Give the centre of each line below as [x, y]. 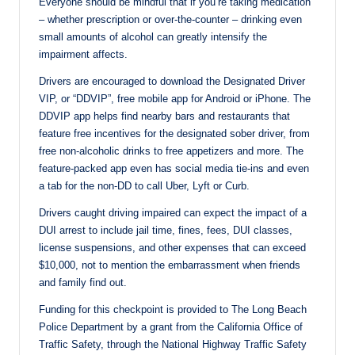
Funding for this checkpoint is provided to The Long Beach [173, 309]
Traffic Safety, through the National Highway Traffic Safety [173, 344]
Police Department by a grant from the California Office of [171, 326]
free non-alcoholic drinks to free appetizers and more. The [171, 151]
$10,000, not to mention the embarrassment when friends [170, 265]
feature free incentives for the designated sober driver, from [174, 133]
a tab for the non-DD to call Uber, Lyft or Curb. [144, 185]
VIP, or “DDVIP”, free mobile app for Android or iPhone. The [175, 98]
